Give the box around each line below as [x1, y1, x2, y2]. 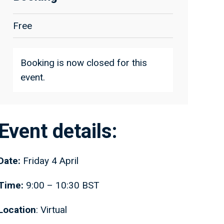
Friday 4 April [23, 155, 78, 166]
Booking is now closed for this [20, 57, 147, 68]
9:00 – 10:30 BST [23, 179, 99, 191]
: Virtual [36, 204, 67, 215]
